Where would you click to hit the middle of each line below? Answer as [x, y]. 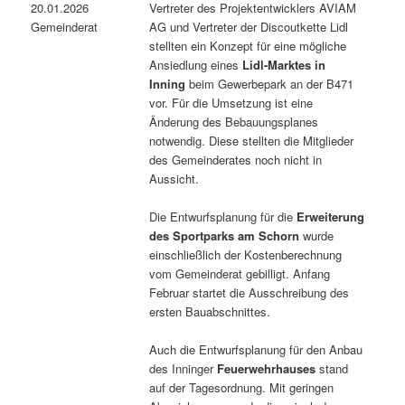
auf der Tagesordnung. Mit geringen [242, 387]
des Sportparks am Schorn [225, 235]
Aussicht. [174, 178]
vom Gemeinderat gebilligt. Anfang [240, 273]
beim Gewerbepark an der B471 [270, 83]
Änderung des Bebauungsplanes [234, 121]
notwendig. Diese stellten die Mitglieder [252, 140]
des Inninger [184, 368]
